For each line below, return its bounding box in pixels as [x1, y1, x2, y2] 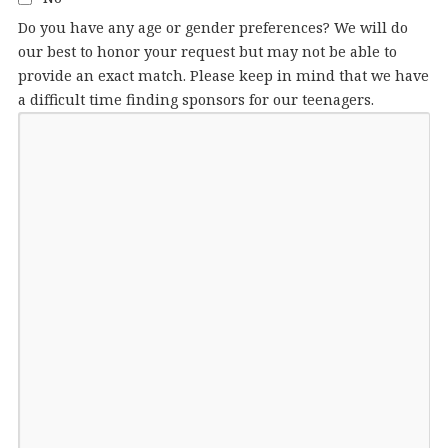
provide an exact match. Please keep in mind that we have [17, 66, 429, 86]
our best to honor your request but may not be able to [17, 42, 397, 62]
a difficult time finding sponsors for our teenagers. [17, 90, 374, 110]
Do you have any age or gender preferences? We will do [17, 18, 408, 38]
